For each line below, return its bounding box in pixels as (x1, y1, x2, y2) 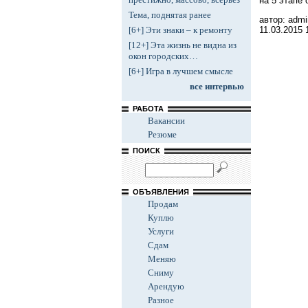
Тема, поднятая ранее (129, 10, 211, 20)
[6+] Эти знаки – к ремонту (129, 25, 232, 35)
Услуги (148, 226, 174, 236)
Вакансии (148, 115, 185, 126)
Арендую (148, 281, 184, 291)
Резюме (148, 129, 177, 140)
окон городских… (129, 51, 198, 61)
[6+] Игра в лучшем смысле (129, 66, 233, 76)
